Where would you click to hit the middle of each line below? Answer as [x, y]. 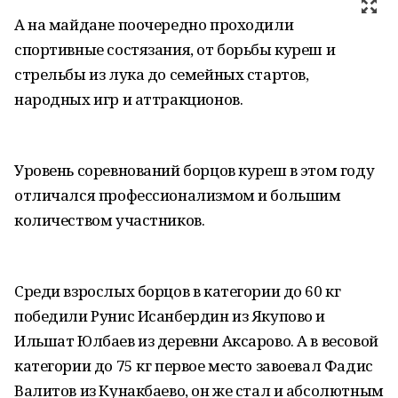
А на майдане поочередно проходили [154, 24]
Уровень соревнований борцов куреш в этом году [195, 170]
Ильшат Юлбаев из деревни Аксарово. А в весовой [196, 341]
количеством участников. [110, 220]
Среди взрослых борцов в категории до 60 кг [178, 291]
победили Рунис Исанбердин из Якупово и [170, 316]
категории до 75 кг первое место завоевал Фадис [194, 366]
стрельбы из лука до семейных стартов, [162, 74]
